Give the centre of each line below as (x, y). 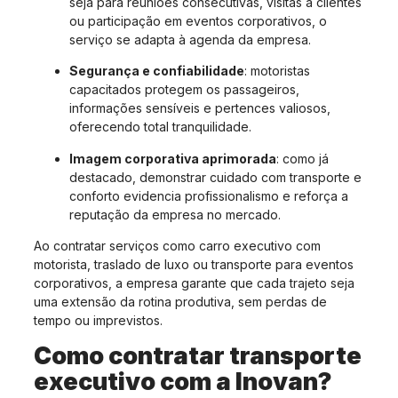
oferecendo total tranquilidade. (160, 127)
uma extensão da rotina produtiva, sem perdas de (180, 302)
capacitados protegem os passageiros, (184, 90)
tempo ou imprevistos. (98, 321)
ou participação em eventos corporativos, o (198, 20)
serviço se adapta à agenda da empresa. (190, 39)
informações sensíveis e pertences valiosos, (200, 108)
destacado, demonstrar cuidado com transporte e (215, 177)
